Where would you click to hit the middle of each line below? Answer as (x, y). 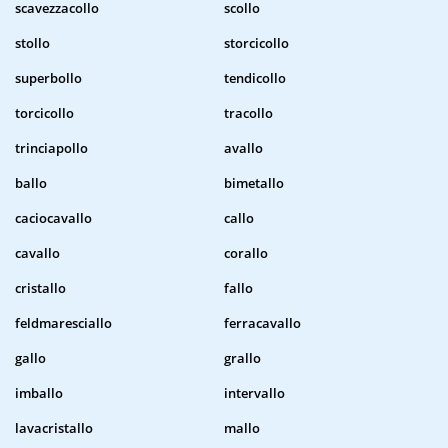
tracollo (248, 113)
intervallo (254, 393)
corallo (246, 253)
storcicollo (256, 43)
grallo (242, 358)
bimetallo (254, 183)
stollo (32, 43)
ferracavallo (262, 323)
